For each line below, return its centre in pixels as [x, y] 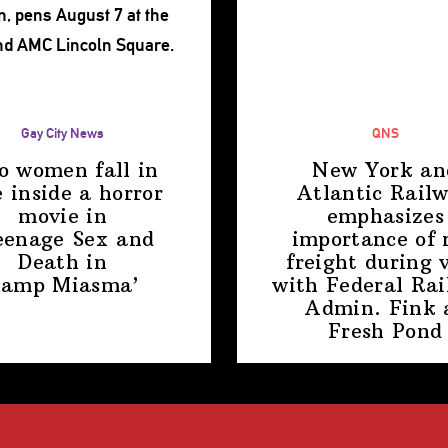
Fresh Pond [385, 331]
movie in [63, 216]
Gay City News [63, 132]
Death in [63, 262]
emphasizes [385, 216]
